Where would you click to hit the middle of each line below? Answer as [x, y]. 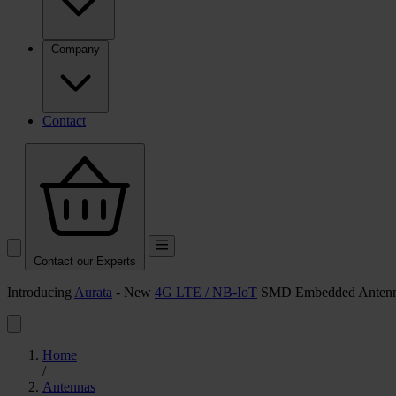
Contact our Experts [85, 261]
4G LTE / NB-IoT [206, 292]
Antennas [69, 386]
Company [76, 49]
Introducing [41, 292]
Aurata [93, 292]
